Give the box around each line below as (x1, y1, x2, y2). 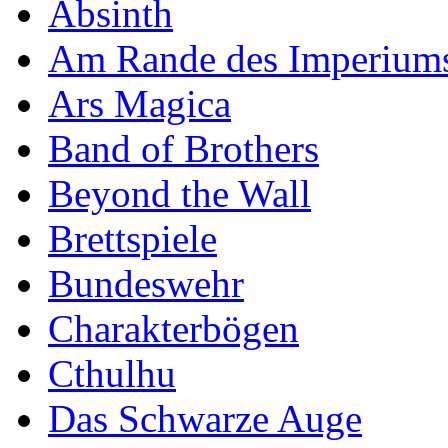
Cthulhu (48, 351, 176, 395)
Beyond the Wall (48, 171, 311, 215)
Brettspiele (48, 216, 217, 260)
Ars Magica (48, 81, 231, 125)
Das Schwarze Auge (48, 396, 362, 440)
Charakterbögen (48, 306, 299, 350)
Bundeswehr (48, 261, 244, 305)
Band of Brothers (48, 126, 319, 170)
